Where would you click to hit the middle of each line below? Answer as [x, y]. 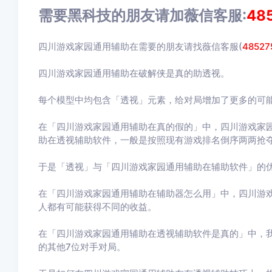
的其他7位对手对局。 [82, 247]
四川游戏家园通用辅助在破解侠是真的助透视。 [134, 73]
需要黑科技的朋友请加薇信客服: [142, 15]
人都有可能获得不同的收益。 [97, 207]
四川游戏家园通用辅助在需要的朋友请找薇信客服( [140, 46]
